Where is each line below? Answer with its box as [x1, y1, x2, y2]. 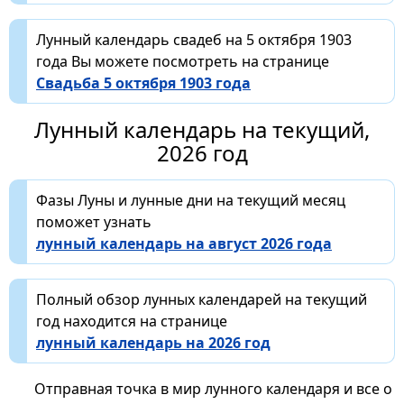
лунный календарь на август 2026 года [36, 233, 332, 253]
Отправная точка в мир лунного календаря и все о [33, 378, 392, 399]
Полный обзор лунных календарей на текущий [36, 289, 367, 309]
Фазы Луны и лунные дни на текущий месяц [36, 189, 345, 210]
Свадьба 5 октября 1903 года [36, 72, 251, 93]
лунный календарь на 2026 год [36, 332, 271, 353]
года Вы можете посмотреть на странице [36, 50, 329, 71]
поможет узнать [36, 211, 151, 232]
